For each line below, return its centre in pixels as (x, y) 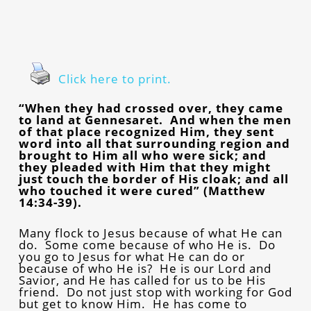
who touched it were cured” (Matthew (142, 191)
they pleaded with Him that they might (144, 167)
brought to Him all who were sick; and (142, 155)
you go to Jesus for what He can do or (132, 257)
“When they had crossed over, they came (151, 108)
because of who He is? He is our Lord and (145, 268)
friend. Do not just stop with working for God (155, 292)
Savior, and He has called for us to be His (142, 280)
